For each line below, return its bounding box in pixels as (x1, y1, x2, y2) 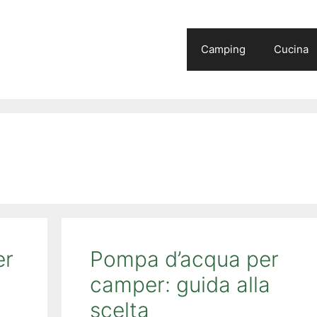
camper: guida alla (89, 272, 270, 297)
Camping (201, 42, 246, 56)
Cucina (274, 42, 309, 56)
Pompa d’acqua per (89, 246, 279, 272)
